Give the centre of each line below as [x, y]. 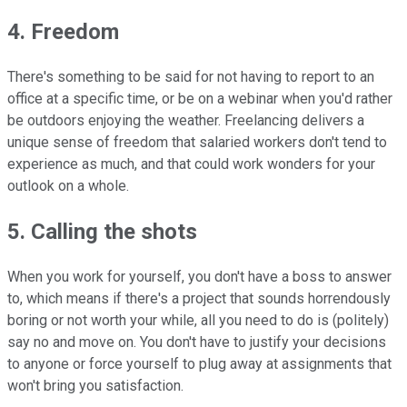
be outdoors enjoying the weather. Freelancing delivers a [186, 121]
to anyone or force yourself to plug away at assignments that [199, 363]
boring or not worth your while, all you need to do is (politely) [198, 320]
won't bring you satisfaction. [95, 385]
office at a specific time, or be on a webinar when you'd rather [200, 99]
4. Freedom [63, 32]
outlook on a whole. [68, 186]
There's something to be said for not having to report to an [191, 77]
